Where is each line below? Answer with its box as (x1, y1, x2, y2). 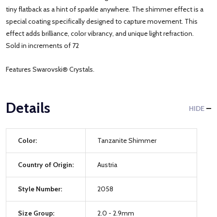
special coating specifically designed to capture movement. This (6, 16, 198, 26)
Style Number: (18, 184, 62, 193)
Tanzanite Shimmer (97, 136, 156, 145)
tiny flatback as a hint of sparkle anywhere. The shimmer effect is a (6, 4, 203, 14)
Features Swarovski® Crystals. (6, 64, 94, 74)
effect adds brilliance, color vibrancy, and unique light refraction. (6, 29, 194, 38)
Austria (97, 160, 117, 169)
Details (6, 98, 50, 117)
